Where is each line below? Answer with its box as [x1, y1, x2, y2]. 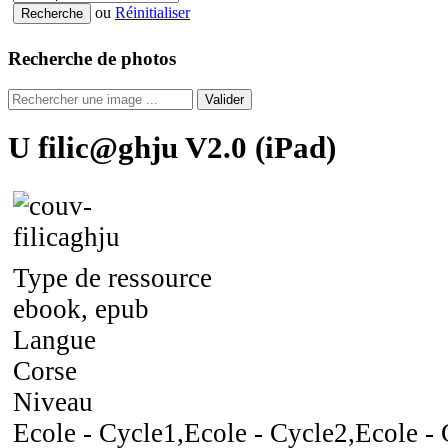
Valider [205, 91, 244, 107]
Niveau [13, 386, 93, 417]
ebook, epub [13, 293, 149, 324]
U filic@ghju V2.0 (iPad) [8, 129, 336, 165]
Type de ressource [13, 262, 212, 293]
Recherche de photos [8, 48, 176, 70]
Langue [13, 324, 96, 355]
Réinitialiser [115, 4, 190, 22]
